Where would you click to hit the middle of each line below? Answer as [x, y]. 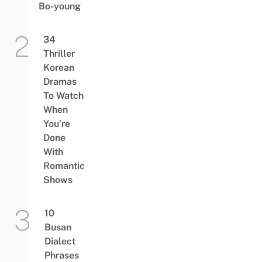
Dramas [60, 82]
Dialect [60, 242]
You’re [56, 124]
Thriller [59, 54]
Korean [58, 68]
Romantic [64, 166]
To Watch [63, 96]
